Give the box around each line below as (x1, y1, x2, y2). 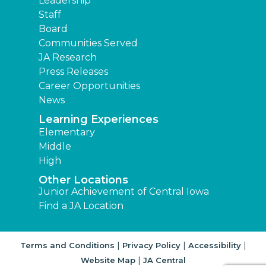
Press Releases (39, 65, 108, 77)
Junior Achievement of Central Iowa (39, 185, 209, 197)
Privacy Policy (122, 240, 180, 250)
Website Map (80, 255, 135, 265)
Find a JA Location (39, 199, 123, 211)
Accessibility (188, 240, 241, 250)
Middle (39, 140, 71, 152)
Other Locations (39, 173, 128, 186)
